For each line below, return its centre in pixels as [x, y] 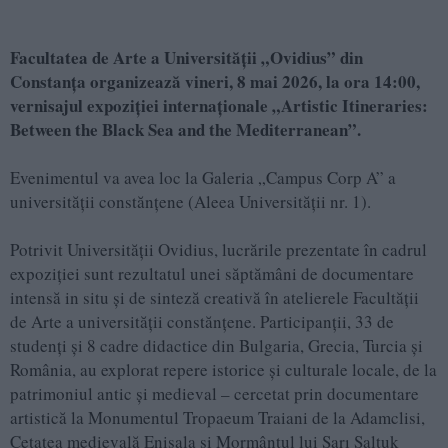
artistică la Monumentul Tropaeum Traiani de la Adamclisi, [217, 418]
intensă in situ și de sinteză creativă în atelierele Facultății [214, 298]
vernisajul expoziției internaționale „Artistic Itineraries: [219, 106]
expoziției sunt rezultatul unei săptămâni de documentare [212, 274]
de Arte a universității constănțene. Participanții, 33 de [202, 322]
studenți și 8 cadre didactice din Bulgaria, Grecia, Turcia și [216, 346]
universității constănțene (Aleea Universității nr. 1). [190, 202]
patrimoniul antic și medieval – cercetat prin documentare [214, 394]
